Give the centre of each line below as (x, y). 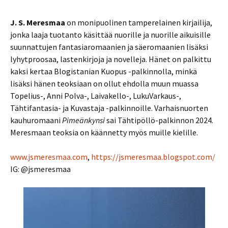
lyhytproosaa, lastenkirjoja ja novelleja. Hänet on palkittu (111, 59)
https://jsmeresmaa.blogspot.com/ (153, 157)
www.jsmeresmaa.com (49, 157)
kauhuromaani (36, 120)
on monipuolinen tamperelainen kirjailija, (139, 22)
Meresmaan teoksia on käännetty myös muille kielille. (104, 132)
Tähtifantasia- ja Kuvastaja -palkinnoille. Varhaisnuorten (109, 108)
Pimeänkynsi (83, 120)
